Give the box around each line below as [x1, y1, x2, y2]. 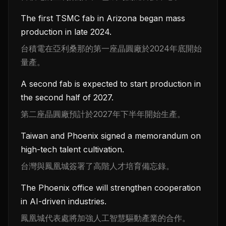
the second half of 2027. [21, 92, 114, 103]
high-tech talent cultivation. [21, 144, 124, 155]
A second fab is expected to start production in [21, 79, 201, 89]
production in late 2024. [21, 27, 111, 37]
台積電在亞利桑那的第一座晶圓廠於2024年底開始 [21, 43, 202, 54]
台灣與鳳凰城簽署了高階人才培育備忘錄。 [21, 161, 174, 172]
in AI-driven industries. [21, 196, 106, 207]
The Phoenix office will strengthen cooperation [21, 183, 201, 193]
